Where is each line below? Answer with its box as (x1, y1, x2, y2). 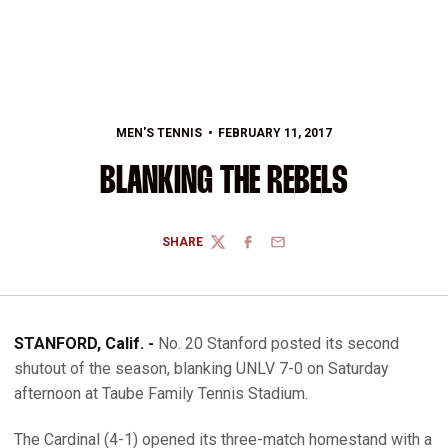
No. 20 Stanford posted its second (158, 334, 399, 353)
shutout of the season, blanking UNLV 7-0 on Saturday (14, 359, 389, 378)
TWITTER (209, 242, 263, 257)
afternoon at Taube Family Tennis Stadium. (14, 384, 308, 403)
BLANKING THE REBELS (100, 164, 348, 201)
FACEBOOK (239, 242, 304, 257)
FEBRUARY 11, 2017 (217, 126, 332, 140)
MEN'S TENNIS (116, 126, 203, 140)
